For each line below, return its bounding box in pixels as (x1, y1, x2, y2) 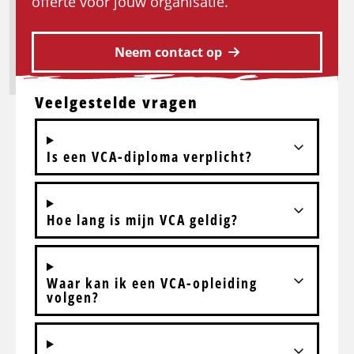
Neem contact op (115, 43, 222, 62)
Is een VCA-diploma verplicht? (47, 147, 253, 167)
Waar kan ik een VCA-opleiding (47, 273, 258, 293)
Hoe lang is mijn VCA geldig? (47, 210, 239, 230)
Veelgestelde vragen (35, 92, 198, 114)
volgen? (47, 288, 100, 307)
